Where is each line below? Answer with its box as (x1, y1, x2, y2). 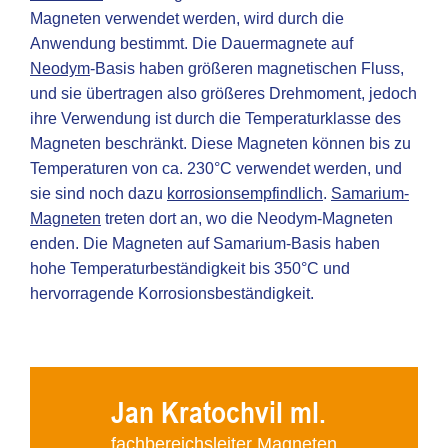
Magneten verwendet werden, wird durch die (30, 10, 344, 27)
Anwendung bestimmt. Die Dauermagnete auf (30, 35, 353, 52)
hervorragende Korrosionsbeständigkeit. (30, 285, 314, 302)
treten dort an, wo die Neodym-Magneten (101, 210, 393, 227)
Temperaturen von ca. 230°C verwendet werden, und (30, 160, 402, 177)
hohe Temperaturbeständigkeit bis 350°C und (30, 260, 350, 277)
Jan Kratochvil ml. (111, 396, 326, 431)
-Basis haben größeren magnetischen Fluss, (90, 60, 404, 77)
